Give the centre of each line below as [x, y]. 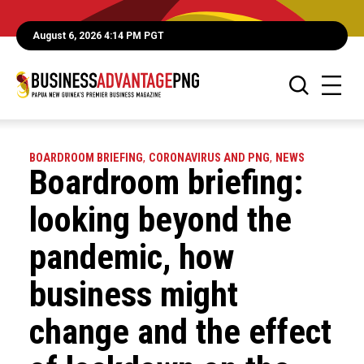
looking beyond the [160, 220]
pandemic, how [131, 257]
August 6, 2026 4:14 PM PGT [98, 36]
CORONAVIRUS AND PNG [209, 158]
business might [133, 295]
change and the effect [180, 332]
